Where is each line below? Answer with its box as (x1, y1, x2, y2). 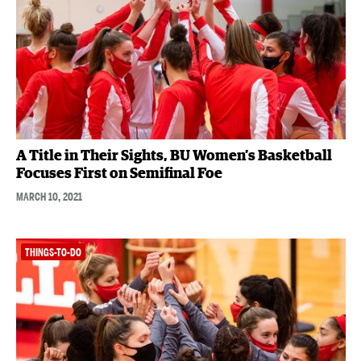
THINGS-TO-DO (24, 247, 81, 259)
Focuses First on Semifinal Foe (15, 167, 222, 182)
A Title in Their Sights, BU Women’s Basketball (15, 149, 332, 164)
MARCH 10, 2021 (15, 189, 82, 205)
